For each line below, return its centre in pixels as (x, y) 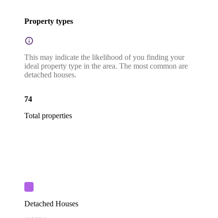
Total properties (48, 116)
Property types (49, 21)
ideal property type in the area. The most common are (106, 66)
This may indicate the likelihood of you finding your (104, 57)
